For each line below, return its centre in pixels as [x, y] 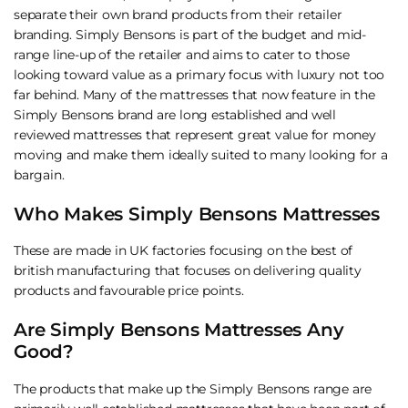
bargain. [39, 174]
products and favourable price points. [129, 291]
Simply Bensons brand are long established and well [175, 114]
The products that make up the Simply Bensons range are [193, 388]
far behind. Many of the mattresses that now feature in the [194, 94]
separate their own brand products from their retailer [178, 14]
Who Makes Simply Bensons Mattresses [197, 214]
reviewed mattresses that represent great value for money [195, 134]
